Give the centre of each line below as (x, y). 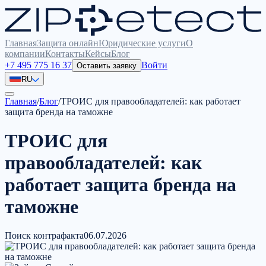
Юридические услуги (142, 43)
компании (25, 53)
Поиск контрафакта (44, 236)
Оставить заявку (107, 65)
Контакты (65, 53)
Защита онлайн (68, 43)
